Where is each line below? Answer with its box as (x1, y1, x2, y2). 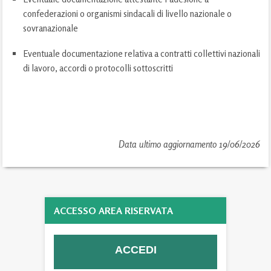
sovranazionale (23, 22, 79, 34)
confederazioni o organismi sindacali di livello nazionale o (23, 7, 232, 19)
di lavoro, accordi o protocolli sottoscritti (23, 62, 174, 74)
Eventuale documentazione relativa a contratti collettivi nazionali (23, 47, 261, 59)
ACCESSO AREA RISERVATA (54, 204, 173, 217)
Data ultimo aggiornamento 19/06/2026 (119, 138, 261, 150)
